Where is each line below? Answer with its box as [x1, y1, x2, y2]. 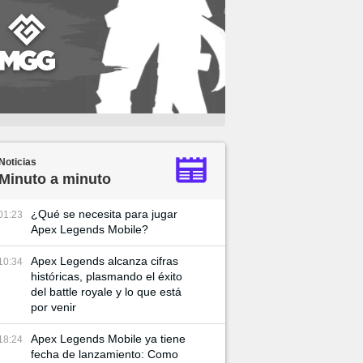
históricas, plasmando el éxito [31, 270, 182, 283]
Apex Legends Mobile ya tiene [31, 332, 186, 345]
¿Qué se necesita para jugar [31, 207, 177, 220]
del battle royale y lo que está [31, 285, 181, 298]
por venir [31, 301, 76, 314]
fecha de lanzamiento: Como [31, 348, 178, 361]
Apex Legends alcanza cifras [31, 254, 178, 267]
